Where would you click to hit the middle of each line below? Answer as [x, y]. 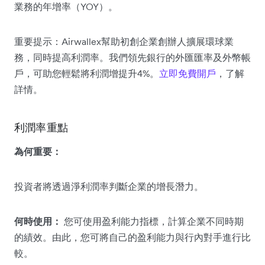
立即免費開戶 [188, 73]
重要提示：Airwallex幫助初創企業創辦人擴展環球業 [124, 41]
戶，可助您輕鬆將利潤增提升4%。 [87, 73]
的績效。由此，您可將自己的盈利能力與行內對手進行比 [132, 237]
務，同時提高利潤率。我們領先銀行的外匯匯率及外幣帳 [132, 57]
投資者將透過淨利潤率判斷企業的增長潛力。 [109, 186]
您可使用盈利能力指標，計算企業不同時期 [153, 221]
